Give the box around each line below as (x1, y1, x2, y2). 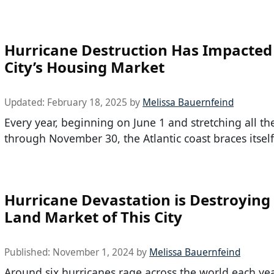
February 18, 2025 (47, 95, 127, 109)
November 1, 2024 (53, 246, 134, 259)
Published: (4, 246, 53, 259)
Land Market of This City (4, 207, 182, 228)
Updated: (4, 95, 47, 109)
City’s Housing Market (4, 56, 165, 77)
